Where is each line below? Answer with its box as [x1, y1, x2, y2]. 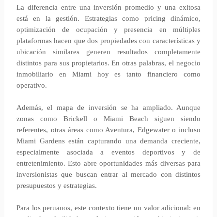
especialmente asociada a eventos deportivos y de [16, 148, 201, 156]
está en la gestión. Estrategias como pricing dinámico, [16, 14, 201, 22]
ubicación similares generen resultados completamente [16, 47, 201, 56]
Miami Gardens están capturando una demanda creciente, [16, 137, 201, 145]
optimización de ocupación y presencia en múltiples [16, 25, 201, 33]
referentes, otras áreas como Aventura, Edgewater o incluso [16, 125, 201, 134]
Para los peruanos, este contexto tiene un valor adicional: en [16, 203, 201, 212]
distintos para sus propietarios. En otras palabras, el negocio [16, 59, 201, 67]
